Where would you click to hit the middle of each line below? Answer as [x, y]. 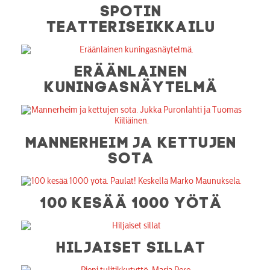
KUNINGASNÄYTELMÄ [132, 85]
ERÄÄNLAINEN [131, 69]
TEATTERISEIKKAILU [131, 24]
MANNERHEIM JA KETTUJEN [131, 140]
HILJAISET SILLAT [131, 245]
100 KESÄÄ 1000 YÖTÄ [131, 200]
